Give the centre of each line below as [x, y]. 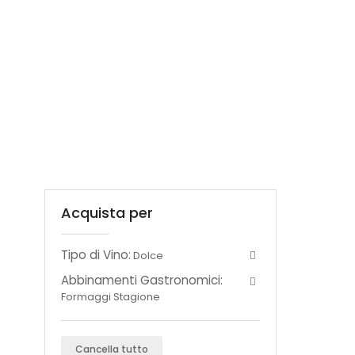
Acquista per [107, 212]
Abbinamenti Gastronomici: [142, 281]
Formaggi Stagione [111, 297]
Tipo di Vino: [96, 254]
